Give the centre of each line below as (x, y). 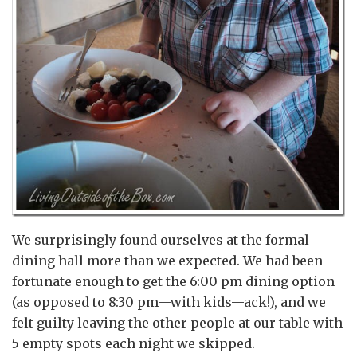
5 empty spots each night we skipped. (133, 343)
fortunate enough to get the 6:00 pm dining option (173, 281)
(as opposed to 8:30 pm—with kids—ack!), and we (169, 302)
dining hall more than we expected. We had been (167, 260)
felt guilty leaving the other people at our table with (177, 322)
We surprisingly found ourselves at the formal (161, 239)
